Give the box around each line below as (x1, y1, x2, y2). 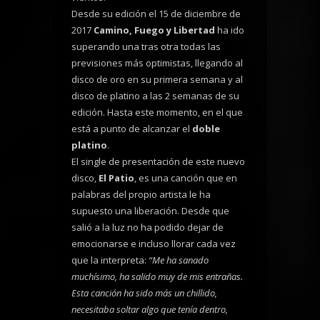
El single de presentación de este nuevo (71, 155, 245, 169)
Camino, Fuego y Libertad (94, 24, 215, 37)
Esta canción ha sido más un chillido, (71, 286, 217, 300)
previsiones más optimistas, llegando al (71, 56, 243, 70)
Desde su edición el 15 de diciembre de (71, 7, 241, 21)
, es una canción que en (134, 171, 237, 185)
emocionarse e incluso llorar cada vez (71, 237, 236, 251)
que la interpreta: (71, 254, 149, 267)
